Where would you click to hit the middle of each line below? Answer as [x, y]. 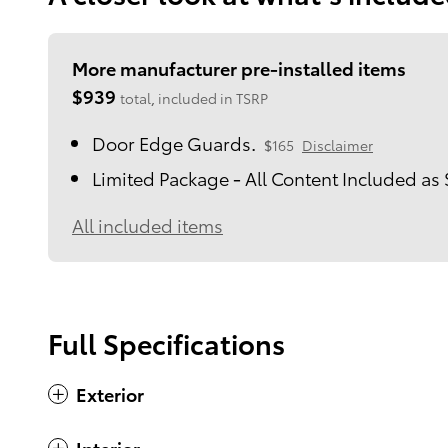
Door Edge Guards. [174, 142]
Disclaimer [337, 144]
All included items [147, 224]
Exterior [110, 393]
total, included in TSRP [194, 97]
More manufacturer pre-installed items [239, 67]
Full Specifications [166, 342]
